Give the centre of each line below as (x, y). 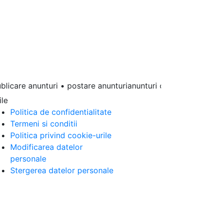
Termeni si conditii (44, 123)
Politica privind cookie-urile (61, 135)
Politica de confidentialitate (61, 112)
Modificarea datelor (46, 147)
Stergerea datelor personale (62, 170)
